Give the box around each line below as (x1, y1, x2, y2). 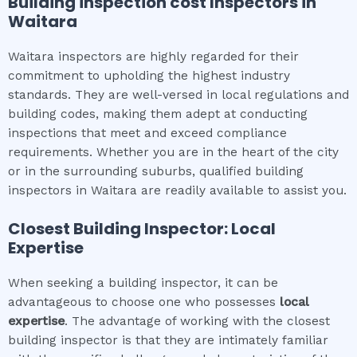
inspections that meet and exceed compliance (8, 125, 287, 140)
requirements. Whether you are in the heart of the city (8, 144, 339, 159)
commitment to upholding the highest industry (8, 68, 290, 83)
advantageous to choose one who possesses (8, 295, 280, 310)
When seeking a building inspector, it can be (8, 276, 278, 291)
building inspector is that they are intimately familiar (8, 333, 328, 348)
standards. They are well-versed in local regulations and (8, 87, 349, 102)
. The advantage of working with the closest (65, 314, 330, 329)
